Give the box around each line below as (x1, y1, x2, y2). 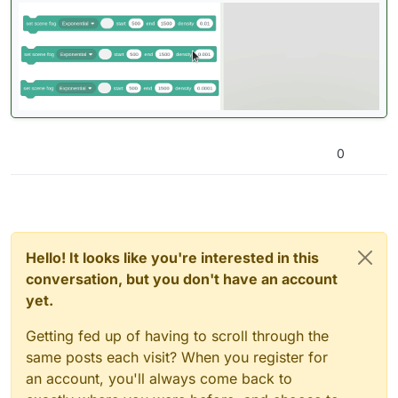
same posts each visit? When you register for (26, 348, 328, 367)
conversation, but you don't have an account (26, 270, 338, 289)
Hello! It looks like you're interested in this (26, 249, 319, 267)
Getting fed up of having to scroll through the (26, 327, 329, 346)
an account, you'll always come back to (26, 370, 292, 388)
